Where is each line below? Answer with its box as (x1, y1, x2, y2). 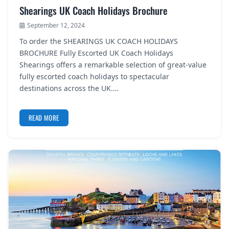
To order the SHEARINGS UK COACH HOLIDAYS (19, 36, 178, 46)
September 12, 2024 (27, 21, 85, 30)
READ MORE (29, 112, 59, 123)
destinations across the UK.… (19, 83, 119, 93)
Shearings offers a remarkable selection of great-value (19, 60, 207, 70)
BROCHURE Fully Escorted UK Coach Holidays (19, 48, 173, 58)
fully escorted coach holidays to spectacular (19, 72, 169, 81)
